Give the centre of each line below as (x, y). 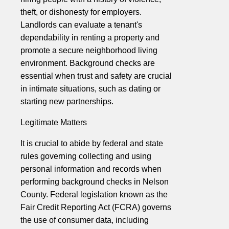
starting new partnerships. (67, 102)
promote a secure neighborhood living (89, 51)
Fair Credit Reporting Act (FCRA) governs (96, 208)
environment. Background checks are (88, 63)
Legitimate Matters (54, 123)
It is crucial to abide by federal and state (92, 144)
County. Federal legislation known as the (94, 195)
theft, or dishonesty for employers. (81, 12)
